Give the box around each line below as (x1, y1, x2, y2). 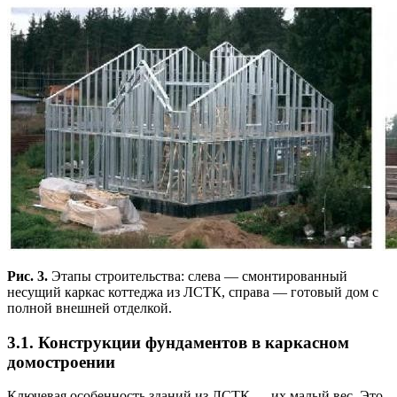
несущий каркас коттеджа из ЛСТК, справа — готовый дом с (7, 284, 378, 300)
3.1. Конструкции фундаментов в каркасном (7, 332, 349, 352)
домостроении (7, 352, 115, 371)
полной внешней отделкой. (7, 300, 172, 315)
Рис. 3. (7, 269, 48, 284)
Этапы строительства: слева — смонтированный (48, 269, 347, 284)
